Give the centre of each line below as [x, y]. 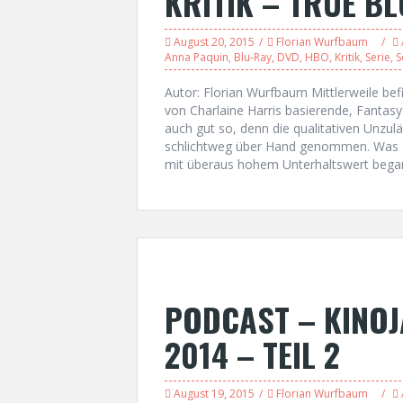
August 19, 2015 [214, 394]
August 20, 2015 [214, 42]
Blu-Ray [253, 57]
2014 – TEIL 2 [252, 354]
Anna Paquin [197, 57]
